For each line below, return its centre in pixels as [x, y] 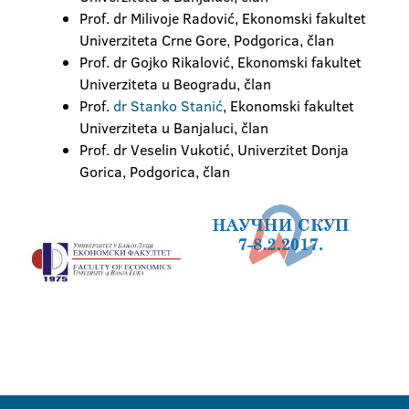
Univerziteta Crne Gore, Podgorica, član [207, 40]
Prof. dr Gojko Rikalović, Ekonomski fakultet [220, 62]
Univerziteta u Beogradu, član [175, 84]
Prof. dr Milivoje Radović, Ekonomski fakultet [223, 18]
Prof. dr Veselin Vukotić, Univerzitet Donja [214, 150]
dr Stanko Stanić [168, 106]
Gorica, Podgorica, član [155, 172]
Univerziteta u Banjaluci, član [174, 128]
